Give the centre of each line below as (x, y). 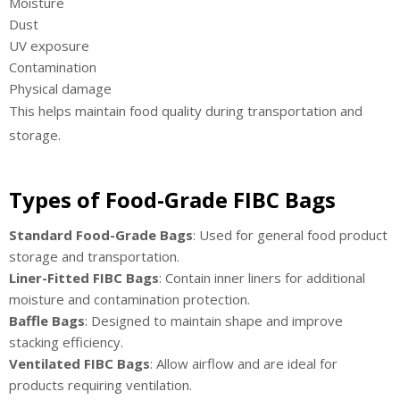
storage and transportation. (94, 257)
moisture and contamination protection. (129, 300)
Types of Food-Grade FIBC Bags (172, 200)
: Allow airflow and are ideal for (244, 364)
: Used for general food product (290, 235)
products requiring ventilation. (100, 385)
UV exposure (49, 45)
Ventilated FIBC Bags (79, 364)
